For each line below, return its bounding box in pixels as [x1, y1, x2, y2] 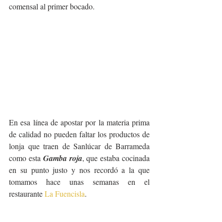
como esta [9, 153, 43, 164]
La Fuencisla [45, 188, 85, 199]
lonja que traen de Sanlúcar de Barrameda [9, 141, 150, 152]
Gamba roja [43, 153, 82, 164]
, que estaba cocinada [82, 153, 150, 164]
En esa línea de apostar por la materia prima [9, 117, 150, 128]
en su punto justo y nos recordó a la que [9, 165, 150, 175]
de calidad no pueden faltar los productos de [9, 129, 150, 140]
